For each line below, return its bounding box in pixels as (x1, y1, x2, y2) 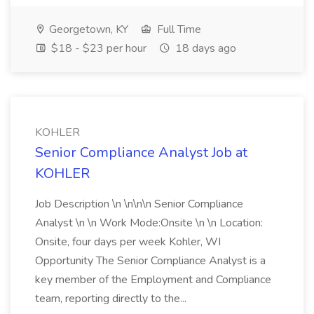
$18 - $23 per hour (48, 41, 146, 56)
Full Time (154, 22, 201, 37)
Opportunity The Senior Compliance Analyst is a (35, 253, 266, 268)
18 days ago (172, 41, 236, 56)
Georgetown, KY (46, 22, 128, 37)
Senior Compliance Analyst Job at (35, 143, 247, 162)
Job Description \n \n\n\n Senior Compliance (35, 196, 243, 212)
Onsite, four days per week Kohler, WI (35, 234, 221, 250)
